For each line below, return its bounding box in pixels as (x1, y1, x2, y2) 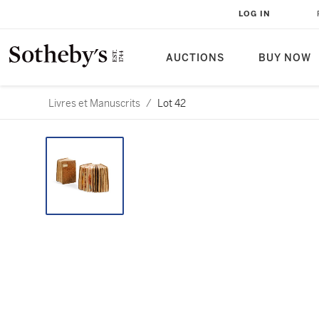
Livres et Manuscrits (48, 97, 140, 110)
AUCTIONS (166, 52, 224, 64)
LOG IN (239, 9, 271, 19)
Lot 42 (157, 97, 186, 110)
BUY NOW (258, 52, 311, 64)
